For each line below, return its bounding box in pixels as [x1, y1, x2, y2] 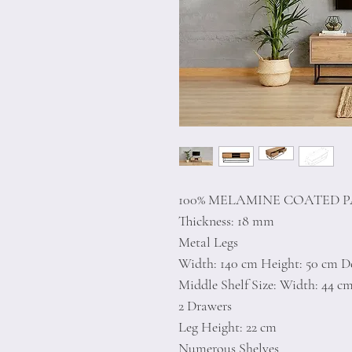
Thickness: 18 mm [178, 212, 274, 229]
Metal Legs [178, 233, 238, 251]
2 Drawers [178, 297, 232, 314]
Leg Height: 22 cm [178, 318, 277, 335]
